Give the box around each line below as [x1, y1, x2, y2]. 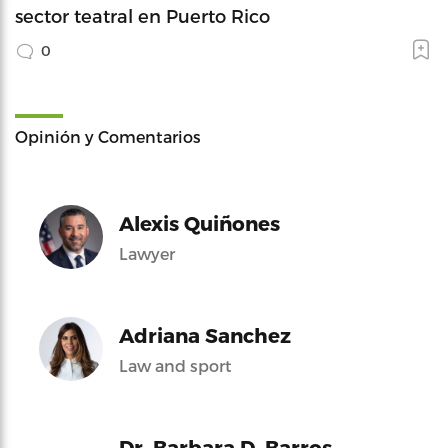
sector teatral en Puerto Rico [15, 4, 270, 26]
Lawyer [119, 243, 175, 263]
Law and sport [119, 355, 232, 375]
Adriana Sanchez [119, 322, 291, 347]
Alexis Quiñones [119, 210, 280, 235]
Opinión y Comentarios [15, 126, 201, 146]
